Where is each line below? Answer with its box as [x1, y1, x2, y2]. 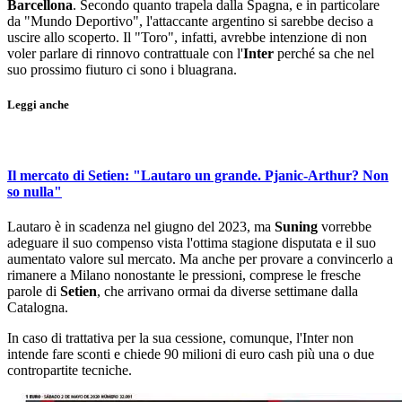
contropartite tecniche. [7, 362, 132, 378]
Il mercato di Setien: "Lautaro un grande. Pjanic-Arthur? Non [7, 167, 389, 183]
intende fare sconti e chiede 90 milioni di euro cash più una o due [7, 345, 374, 362]
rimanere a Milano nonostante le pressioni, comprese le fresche [7, 267, 361, 283]
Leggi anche [7, 98, 69, 112]
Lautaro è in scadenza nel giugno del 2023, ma [7, 218, 275, 234]
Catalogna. [7, 299, 68, 315]
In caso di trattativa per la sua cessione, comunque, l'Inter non [7, 329, 354, 345]
